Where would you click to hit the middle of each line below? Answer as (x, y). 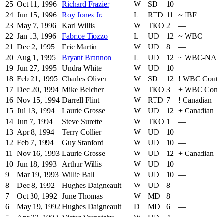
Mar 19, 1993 (38, 175)
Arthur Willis (82, 164)
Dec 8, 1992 (36, 186)
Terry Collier (82, 132)
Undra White (82, 68)
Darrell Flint (81, 100)
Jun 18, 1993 (37, 164)
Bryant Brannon (87, 58)
